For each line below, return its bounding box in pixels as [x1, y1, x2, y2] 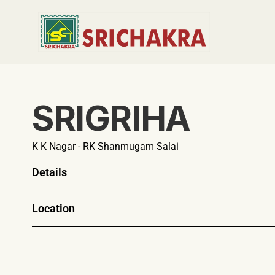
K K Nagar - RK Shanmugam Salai [32, 141, 181, 152]
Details [32, 166, 67, 179]
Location [32, 202, 75, 215]
